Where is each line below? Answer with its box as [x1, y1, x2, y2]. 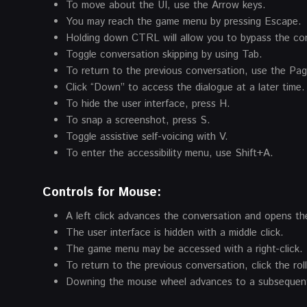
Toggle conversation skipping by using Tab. [66, 47, 262, 62]
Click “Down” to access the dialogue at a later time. [66, 79, 305, 95]
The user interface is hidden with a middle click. [66, 225, 284, 240]
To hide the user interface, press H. [66, 96, 230, 111]
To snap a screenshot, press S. [66, 112, 210, 127]
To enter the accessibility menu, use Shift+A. [66, 145, 273, 160]
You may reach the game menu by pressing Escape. [66, 14, 302, 29]
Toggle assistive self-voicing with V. [66, 129, 228, 144]
